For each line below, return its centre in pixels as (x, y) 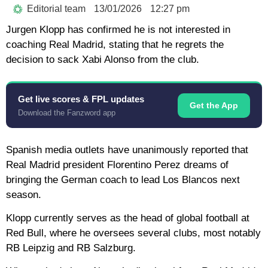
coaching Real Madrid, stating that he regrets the (115, 44)
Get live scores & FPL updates (81, 99)
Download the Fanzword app (67, 112)
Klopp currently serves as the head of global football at (128, 218)
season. (24, 194)
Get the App (214, 105)
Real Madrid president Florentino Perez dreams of (117, 165)
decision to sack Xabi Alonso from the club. (103, 59)
